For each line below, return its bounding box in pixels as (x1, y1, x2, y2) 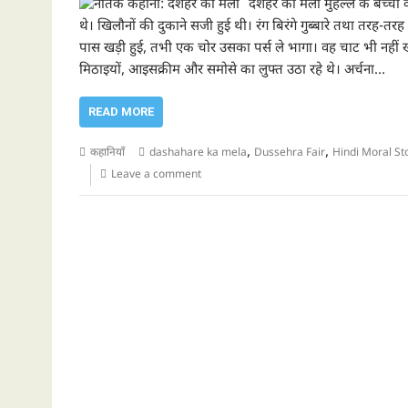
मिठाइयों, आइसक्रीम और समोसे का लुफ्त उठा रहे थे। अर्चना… (79, 62, 385, 79)
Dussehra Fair (254, 146, 325, 160)
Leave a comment (111, 168, 201, 182)
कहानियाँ (90, 146, 125, 160)
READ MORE (88, 105, 154, 118)
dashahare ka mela (149, 146, 247, 160)
